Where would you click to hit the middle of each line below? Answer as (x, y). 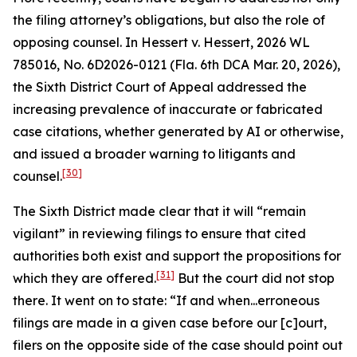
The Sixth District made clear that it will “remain (159, 211)
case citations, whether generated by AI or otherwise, (178, 131)
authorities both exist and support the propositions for (177, 256)
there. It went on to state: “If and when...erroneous (166, 300)
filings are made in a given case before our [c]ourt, (170, 323)
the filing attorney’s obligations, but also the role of (169, 20)
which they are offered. (84, 278)
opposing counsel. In (77, 42)
